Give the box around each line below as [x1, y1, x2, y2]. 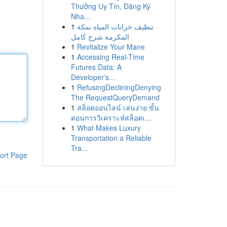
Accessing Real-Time [77, 52, 144, 62]
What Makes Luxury [77, 123, 141, 133]
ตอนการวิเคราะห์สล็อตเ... [70, 112, 151, 123]
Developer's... [70, 72, 115, 82]
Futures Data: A [70, 62, 122, 72]
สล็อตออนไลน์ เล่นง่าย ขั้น [77, 102, 159, 112]
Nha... [70, 11, 90, 21]
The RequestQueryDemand [70, 92, 160, 102]
